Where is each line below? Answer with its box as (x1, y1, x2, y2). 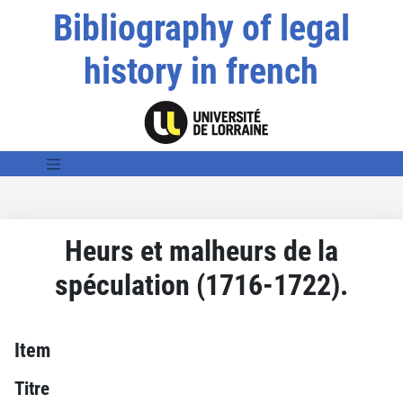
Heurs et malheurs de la (65, 233, 338, 268)
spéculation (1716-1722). (55, 267, 348, 302)
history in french (84, 50, 319, 93)
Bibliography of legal (52, 7, 350, 49)
